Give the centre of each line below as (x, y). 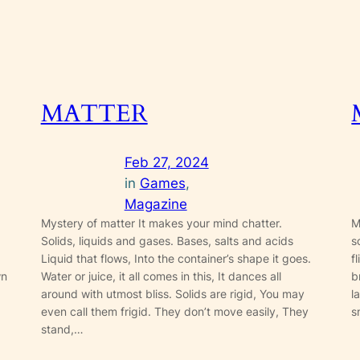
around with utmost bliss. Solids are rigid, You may (172, 294)
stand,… (62, 329)
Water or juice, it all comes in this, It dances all (161, 276)
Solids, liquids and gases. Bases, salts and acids (167, 241)
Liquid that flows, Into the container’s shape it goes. (176, 259)
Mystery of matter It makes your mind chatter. (161, 223)
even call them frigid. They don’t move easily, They (174, 312)
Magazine (155, 205)
